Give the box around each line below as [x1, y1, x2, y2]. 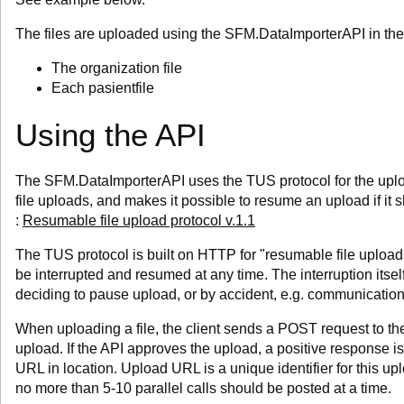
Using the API [15, 117, 206, 152]
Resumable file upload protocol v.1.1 [23, 213, 255, 228]
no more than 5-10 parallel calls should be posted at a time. [15, 381, 391, 396]
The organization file [51, 60, 182, 76]
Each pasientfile [51, 80, 154, 96]
